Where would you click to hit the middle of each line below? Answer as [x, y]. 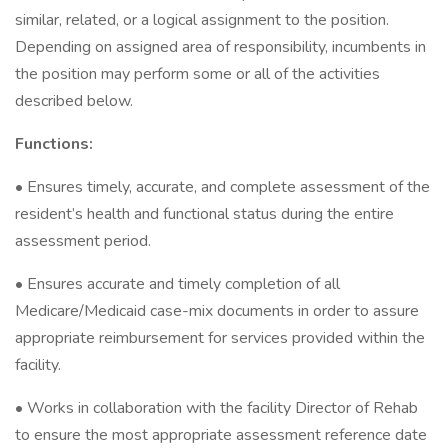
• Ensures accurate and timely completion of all [177, 284]
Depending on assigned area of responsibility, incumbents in [220, 47]
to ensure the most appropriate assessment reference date [221, 435]
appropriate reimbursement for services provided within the [220, 338]
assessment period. [83, 241]
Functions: [54, 144]
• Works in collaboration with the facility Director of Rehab [216, 408]
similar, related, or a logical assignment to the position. [202, 20]
